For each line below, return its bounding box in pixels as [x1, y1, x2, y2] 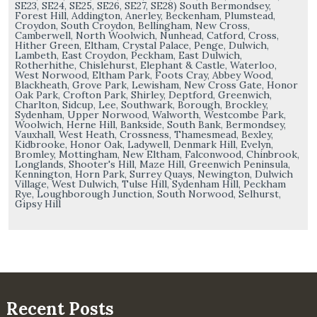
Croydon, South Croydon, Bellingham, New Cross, [14, 19, 250, 32]
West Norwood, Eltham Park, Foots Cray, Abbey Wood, [14, 69, 273, 81]
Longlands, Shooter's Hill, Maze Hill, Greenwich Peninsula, [14, 158, 290, 171]
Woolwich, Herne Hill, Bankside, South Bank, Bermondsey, [14, 118, 286, 131]
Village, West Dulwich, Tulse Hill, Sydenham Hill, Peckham [14, 178, 286, 190]
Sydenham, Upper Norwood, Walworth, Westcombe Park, [14, 108, 286, 121]
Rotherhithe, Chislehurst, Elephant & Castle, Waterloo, [14, 59, 277, 71]
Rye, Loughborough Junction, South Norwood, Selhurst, [14, 188, 281, 200]
